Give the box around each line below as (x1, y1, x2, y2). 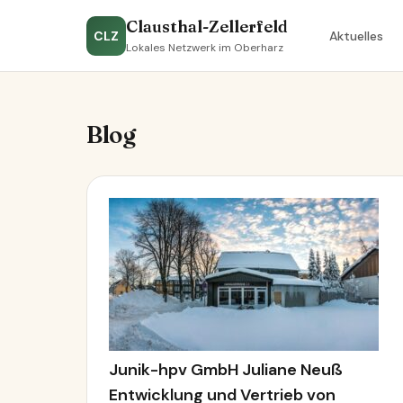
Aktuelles (328, 27, 383, 44)
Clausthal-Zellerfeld (126, 16, 288, 37)
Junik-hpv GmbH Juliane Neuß (109, 359, 343, 381)
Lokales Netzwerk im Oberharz (126, 40, 283, 55)
